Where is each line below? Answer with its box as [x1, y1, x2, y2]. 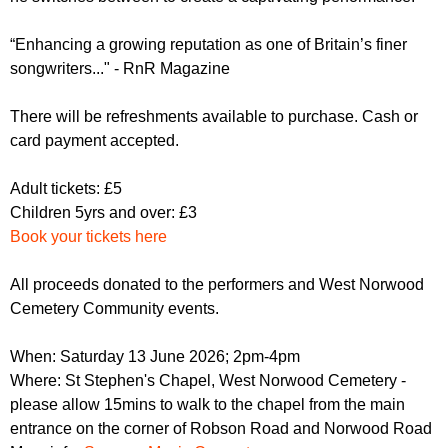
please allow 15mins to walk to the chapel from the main [10, 396, 405, 414]
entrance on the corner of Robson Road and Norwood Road [10, 420, 432, 438]
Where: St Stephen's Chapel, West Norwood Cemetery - [10, 372, 406, 390]
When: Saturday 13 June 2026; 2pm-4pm [10, 348, 300, 366]
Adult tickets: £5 [10, 180, 122, 198]
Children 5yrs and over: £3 [10, 204, 197, 222]
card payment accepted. [10, 132, 179, 150]
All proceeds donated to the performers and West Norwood [10, 276, 424, 294]
